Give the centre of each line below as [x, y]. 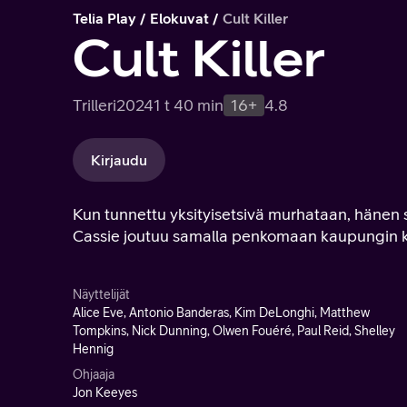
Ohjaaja [94, 374]
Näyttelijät [101, 294]
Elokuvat [179, 18]
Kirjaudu [119, 160]
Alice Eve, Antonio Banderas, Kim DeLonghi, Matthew [221, 313]
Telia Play [104, 18]
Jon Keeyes [105, 392]
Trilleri [94, 105]
